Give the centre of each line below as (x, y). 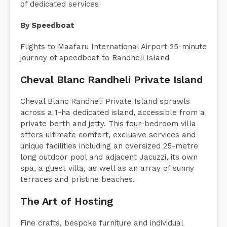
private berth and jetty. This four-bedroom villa (108, 136)
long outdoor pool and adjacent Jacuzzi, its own (109, 169)
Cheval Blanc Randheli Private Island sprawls (105, 113)
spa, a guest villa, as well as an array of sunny (107, 180)
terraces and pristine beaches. (78, 191)
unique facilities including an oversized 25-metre (109, 158)
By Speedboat (47, 37)
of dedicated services (60, 16)
